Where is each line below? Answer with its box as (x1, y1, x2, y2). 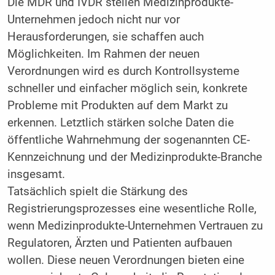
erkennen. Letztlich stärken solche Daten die (7, 116, 234, 130)
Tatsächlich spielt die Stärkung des (7, 185, 188, 199)
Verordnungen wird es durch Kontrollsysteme (7, 64, 239, 79)
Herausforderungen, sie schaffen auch (7, 30, 204, 44)
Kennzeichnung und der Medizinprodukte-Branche (7, 150, 262, 165)
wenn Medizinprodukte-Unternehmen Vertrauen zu (7, 219, 263, 233)
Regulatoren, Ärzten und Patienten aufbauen (7, 236, 232, 250)
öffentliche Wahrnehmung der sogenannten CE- (7, 133, 250, 147)
